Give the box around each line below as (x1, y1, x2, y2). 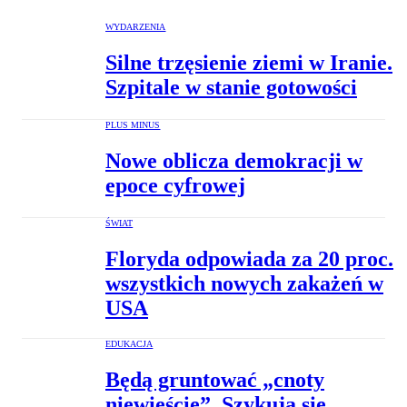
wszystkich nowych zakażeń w (105, 272, 383, 296)
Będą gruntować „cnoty (105, 367, 324, 392)
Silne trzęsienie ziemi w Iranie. (105, 51, 392, 75)
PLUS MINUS (105, 120, 161, 131)
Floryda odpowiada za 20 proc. (105, 247, 393, 272)
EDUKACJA (105, 339, 154, 350)
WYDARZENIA (105, 22, 166, 33)
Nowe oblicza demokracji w (105, 149, 362, 174)
